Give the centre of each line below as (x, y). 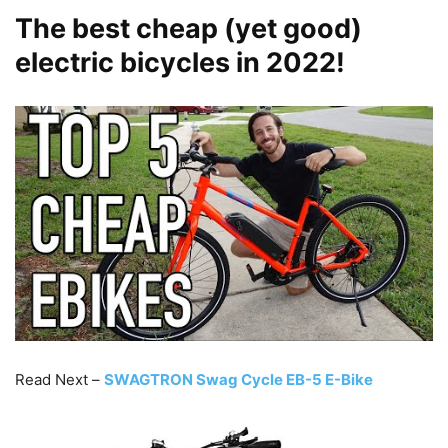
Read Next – (59, 379)
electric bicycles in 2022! (180, 62)
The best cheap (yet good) (188, 28)
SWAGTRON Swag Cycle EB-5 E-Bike (238, 379)
